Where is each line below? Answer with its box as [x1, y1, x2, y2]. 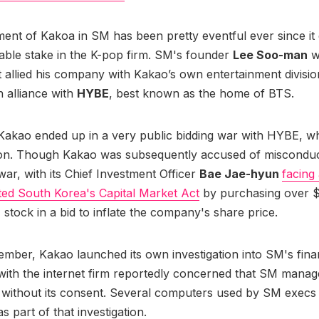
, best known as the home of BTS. [109, 86, 298, 101]
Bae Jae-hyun [199, 167, 282, 182]
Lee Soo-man [233, 48, 308, 63]
